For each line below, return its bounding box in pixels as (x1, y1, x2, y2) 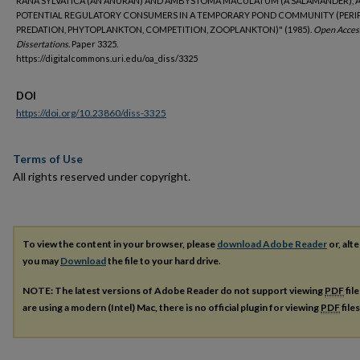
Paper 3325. (70, 39, 118, 49)
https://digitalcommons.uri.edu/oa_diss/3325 (16, 53, 198, 63)
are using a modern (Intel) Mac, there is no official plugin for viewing (22, 301, 321, 313)
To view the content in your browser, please (22, 237, 217, 250)
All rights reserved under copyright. (13, 170, 190, 183)
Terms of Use (13, 152, 83, 166)
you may (22, 254, 60, 267)
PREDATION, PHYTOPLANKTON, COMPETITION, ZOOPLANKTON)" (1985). (16, 24, 313, 35)
